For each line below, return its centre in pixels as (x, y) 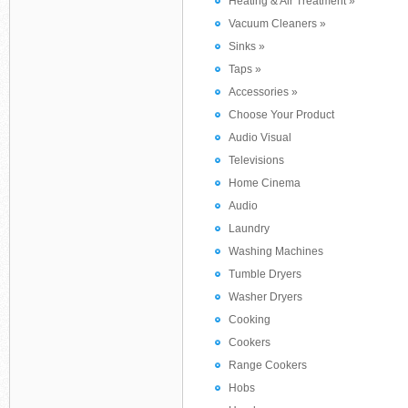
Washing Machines (276, 251)
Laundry (249, 229)
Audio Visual (260, 138)
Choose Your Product (281, 115)
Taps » (245, 69)
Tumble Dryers (265, 274)
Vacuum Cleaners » (277, 24)
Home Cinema (265, 183)
